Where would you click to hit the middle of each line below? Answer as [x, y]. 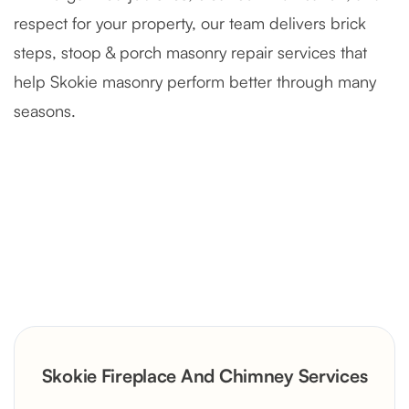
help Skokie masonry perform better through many [195, 82]
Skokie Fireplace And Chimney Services [204, 376]
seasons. [45, 111]
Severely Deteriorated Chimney [169, 294]
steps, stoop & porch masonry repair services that [190, 52]
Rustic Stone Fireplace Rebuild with [186, 364]
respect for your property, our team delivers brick [190, 23]
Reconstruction [96, 318]
